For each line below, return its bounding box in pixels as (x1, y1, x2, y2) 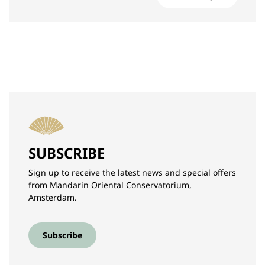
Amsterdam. (28, 192, 77, 203)
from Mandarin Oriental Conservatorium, (28, 179, 192, 190)
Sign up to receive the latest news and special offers (28, 167, 236, 178)
